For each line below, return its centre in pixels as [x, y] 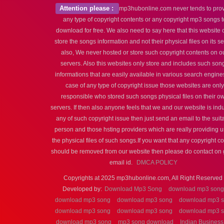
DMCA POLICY [157, 162]
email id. [121, 162]
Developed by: [82, 189]
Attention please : [87, 8]
